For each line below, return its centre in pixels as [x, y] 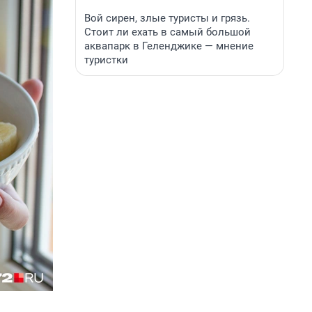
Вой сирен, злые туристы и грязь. [167, 18]
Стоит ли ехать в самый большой [167, 32]
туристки [106, 60]
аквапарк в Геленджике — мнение [169, 46]
